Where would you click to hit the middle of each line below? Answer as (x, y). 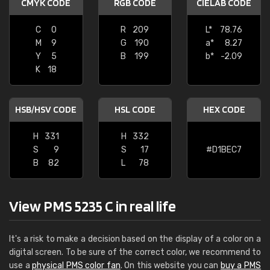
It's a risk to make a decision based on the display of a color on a (135, 239)
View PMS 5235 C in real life (93, 206)
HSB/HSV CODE (46, 109)
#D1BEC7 (224, 150)
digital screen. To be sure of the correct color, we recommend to (135, 252)
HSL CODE (135, 109)
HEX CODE (224, 109)
